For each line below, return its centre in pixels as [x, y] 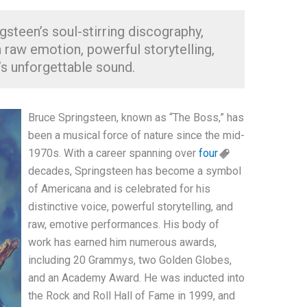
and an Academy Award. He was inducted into [136, 278]
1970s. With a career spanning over [113, 153]
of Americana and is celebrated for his [119, 189]
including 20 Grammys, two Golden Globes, [130, 260]
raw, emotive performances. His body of [123, 224]
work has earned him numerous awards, [122, 242]
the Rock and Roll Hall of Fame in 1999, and [131, 296]
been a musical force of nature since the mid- [136, 135]
